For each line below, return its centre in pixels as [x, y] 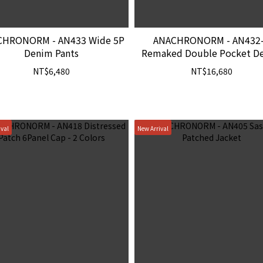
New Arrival [153, 128]
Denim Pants [52, 53]
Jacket [212, 65]
